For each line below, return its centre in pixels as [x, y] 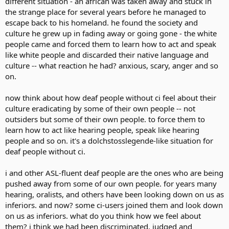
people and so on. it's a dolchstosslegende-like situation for [109, 141]
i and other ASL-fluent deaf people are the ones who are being [114, 173]
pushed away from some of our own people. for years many [111, 184]
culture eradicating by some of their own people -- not [100, 108]
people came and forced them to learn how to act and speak [111, 44]
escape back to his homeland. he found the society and [101, 22]
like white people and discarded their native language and [107, 55]
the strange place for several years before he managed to [106, 12]
